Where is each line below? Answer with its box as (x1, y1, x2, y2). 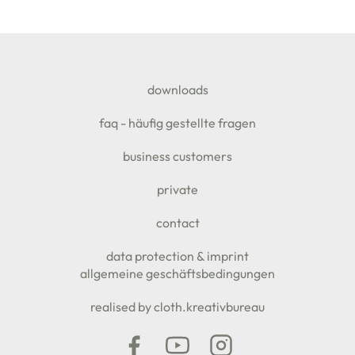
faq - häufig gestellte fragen (99, 115, 256, 131)
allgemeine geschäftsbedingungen (80, 265, 275, 281)
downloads (147, 82, 208, 97)
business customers (123, 148, 232, 164)
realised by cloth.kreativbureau (90, 299, 265, 315)
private (157, 181, 198, 197)
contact (155, 215, 200, 231)
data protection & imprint (106, 248, 249, 264)
